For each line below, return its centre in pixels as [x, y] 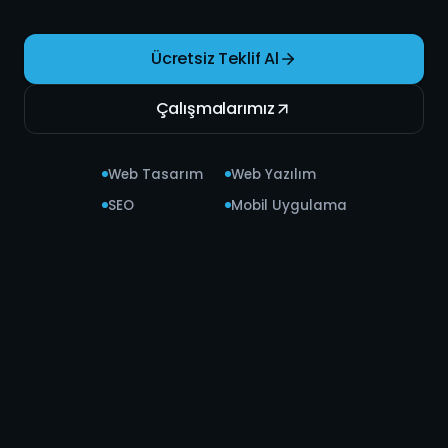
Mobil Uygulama [288, 205]
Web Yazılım [273, 174]
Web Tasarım [155, 174]
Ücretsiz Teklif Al [215, 58]
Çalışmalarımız [215, 108]
